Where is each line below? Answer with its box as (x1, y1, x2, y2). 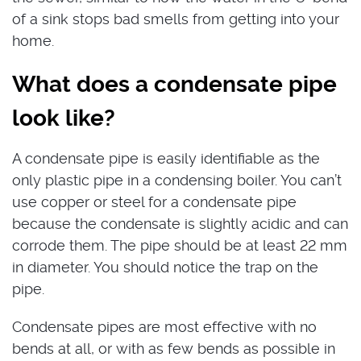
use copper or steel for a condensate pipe (12, 193, 297, 210)
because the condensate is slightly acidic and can (12, 214, 348, 232)
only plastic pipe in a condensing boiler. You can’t (12, 171, 342, 189)
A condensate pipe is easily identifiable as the (12, 149, 320, 167)
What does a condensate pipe (12, 70, 337, 98)
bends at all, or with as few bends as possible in (12, 339, 335, 357)
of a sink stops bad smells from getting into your (12, 10, 339, 27)
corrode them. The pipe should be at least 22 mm (12, 236, 347, 254)
